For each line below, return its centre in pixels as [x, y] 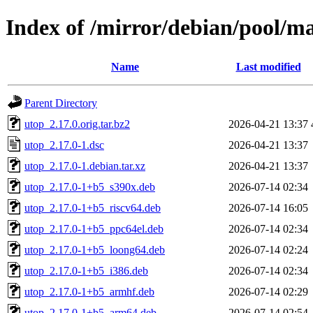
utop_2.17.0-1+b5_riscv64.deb [93, 208]
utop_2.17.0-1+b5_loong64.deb [95, 249]
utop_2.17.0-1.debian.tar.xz [85, 166]
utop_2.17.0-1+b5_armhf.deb [89, 291]
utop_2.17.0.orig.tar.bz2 [77, 124]
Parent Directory [61, 103]
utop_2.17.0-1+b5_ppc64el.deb [94, 228]
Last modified [268, 66]
